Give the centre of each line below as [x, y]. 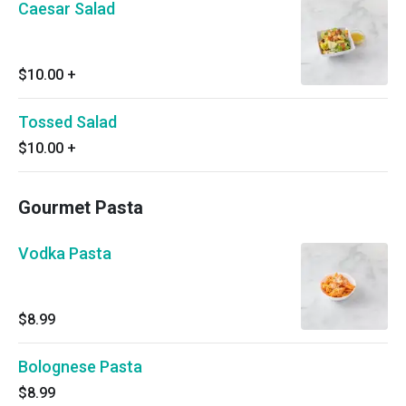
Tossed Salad [68, 122]
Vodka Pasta [65, 253]
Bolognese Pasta [80, 367]
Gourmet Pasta [81, 208]
